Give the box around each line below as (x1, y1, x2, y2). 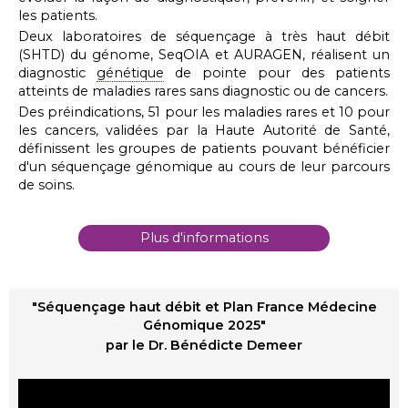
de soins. (18, 176, 75, 193)
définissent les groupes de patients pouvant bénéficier (18, 139, 390, 157)
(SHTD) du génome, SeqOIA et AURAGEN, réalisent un (18, 46, 390, 63)
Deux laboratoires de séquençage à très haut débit (18, 27, 390, 45)
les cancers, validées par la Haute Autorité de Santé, (18, 121, 390, 138)
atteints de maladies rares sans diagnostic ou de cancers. (18, 82, 388, 99)
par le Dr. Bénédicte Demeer (106, 337, 302, 354)
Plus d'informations (139, 229, 269, 246)
